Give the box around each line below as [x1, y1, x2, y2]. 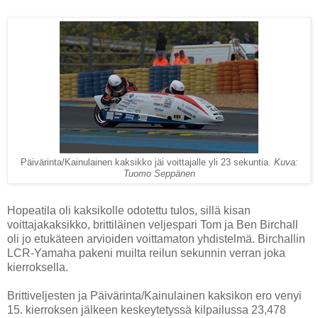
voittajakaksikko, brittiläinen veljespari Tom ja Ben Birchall [7, 219, 298, 231]
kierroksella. [7, 261, 68, 274]
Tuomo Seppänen [123, 169, 195, 180]
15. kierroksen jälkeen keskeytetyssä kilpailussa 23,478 [7, 304, 286, 317]
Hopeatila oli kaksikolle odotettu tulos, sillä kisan [7, 204, 251, 217]
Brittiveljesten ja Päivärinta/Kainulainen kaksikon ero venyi [7, 290, 302, 302]
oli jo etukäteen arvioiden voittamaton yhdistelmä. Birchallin [7, 233, 305, 246]
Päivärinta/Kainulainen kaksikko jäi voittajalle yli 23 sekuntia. [20, 158, 274, 168]
